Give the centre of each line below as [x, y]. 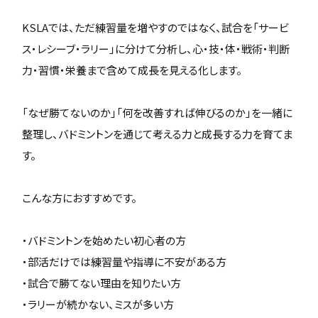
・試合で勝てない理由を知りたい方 [102, 283]
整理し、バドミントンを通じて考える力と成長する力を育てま [158, 134]
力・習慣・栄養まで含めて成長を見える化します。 [132, 70]
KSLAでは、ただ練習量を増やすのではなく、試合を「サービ [156, 27]
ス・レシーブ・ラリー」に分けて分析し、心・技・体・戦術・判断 [156, 49]
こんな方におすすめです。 [80, 198]
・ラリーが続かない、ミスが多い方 [98, 304]
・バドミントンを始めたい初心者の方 [104, 240]
